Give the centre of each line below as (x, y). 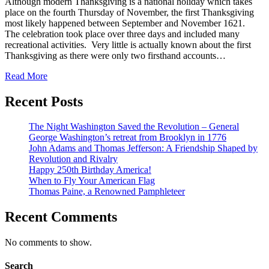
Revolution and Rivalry (73, 159)
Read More (26, 76)
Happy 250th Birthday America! (90, 170)
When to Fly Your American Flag (92, 181)
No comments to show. (48, 243)
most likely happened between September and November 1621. (126, 23)
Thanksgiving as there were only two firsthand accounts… (115, 55)
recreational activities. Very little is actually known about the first (128, 44)
